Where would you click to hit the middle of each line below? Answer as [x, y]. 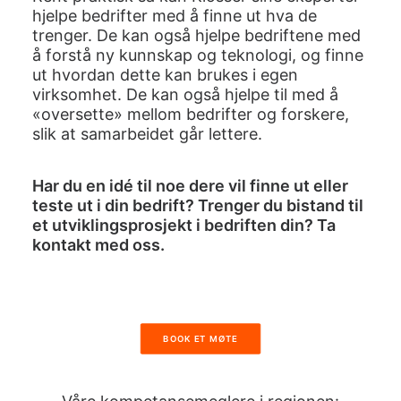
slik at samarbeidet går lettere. [147, 134]
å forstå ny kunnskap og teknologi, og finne [198, 55]
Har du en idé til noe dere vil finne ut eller [190, 186]
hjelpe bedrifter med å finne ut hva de [175, 16]
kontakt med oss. [98, 245]
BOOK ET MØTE [200, 339]
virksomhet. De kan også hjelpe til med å [185, 94]
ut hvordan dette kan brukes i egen [165, 75]
